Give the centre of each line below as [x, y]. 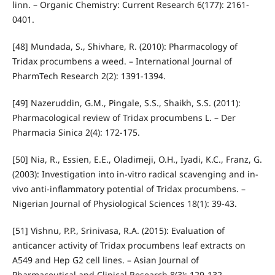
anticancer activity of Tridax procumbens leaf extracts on [129, 245]
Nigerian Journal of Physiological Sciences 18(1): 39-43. [124, 203]
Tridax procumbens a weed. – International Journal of [122, 61]
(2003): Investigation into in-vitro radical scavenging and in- [135, 174]
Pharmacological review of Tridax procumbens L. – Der [124, 117]
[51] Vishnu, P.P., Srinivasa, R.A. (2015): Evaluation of [118, 230]
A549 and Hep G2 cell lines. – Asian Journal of [105, 260]
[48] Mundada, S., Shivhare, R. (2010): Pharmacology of [125, 46]
